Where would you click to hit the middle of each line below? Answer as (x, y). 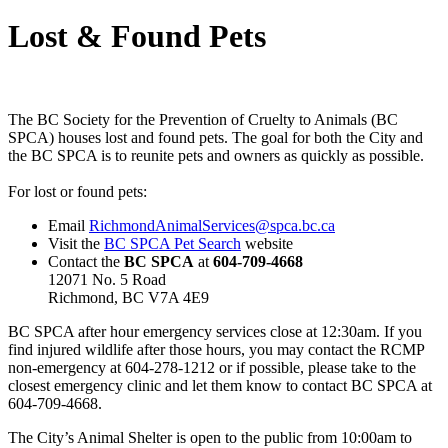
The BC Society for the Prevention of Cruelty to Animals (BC (203, 119)
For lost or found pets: (77, 191)
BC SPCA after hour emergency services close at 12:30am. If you (215, 331)
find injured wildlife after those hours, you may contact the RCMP (216, 349)
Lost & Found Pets (137, 36)
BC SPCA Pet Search (172, 243)
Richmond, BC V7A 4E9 (128, 297)
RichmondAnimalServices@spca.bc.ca (212, 225)
